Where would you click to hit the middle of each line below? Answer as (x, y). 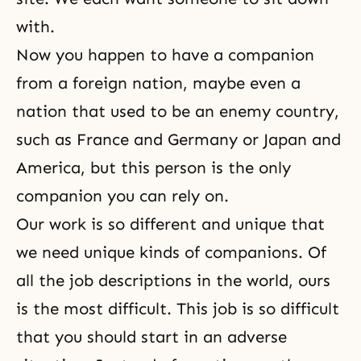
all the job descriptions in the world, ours (173, 280)
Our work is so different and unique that (170, 224)
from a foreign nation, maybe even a (158, 83)
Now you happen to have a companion (165, 55)
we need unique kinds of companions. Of (171, 252)
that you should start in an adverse (151, 337)
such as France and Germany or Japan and (178, 139)
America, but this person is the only (154, 168)
